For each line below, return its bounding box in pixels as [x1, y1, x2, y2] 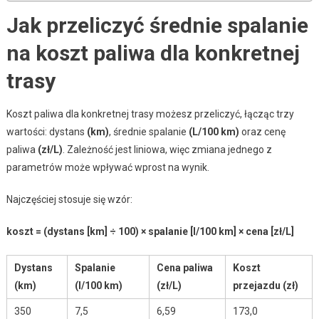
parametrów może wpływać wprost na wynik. [6, 161, 209, 173]
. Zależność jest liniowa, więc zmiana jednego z [62, 143, 272, 155]
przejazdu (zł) [232, 279, 298, 291]
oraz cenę [239, 125, 286, 137]
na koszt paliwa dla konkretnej [6, 40, 300, 66]
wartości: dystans [6, 125, 87, 137]
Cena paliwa [156, 261, 213, 273]
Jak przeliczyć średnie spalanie [6, 12, 308, 38]
